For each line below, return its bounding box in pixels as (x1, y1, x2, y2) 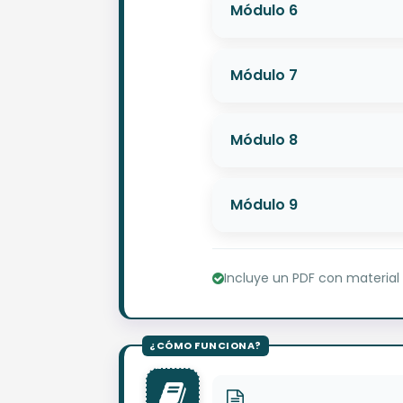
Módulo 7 (230, 64, 298, 85)
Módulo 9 (230, 193, 298, 215)
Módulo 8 (230, 129, 298, 150)
